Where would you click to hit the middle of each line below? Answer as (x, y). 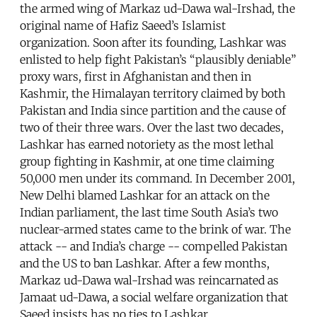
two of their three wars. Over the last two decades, (152, 128)
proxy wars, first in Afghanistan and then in (136, 77)
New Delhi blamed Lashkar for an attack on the (145, 196)
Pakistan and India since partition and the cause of (153, 111)
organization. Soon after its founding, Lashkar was (153, 43)
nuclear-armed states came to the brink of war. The (155, 230)
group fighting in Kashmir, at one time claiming (147, 162)
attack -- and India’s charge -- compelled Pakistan (154, 247)
